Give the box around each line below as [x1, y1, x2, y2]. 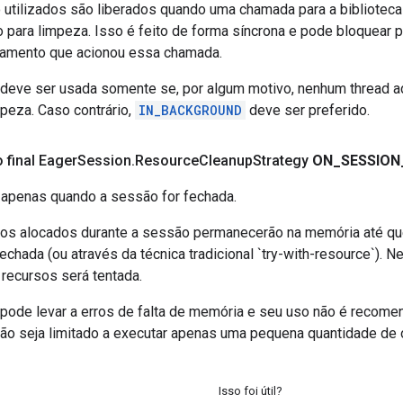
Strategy [253, 151, 309, 169]
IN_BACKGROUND [139, 101, 242, 119]
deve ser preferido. [246, 101, 370, 119]
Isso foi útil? [219, 383, 282, 398]
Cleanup [199, 151, 253, 169]
